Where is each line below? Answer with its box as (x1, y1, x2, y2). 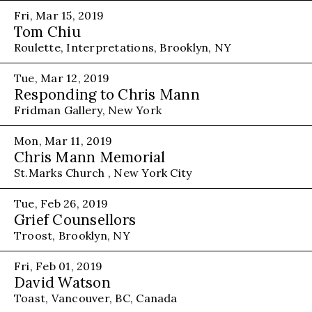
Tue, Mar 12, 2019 (14, 70, 110, 85)
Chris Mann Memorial (14, 147, 166, 166)
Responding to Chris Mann (14, 84, 200, 104)
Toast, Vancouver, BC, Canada (14, 290, 178, 305)
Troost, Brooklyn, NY (14, 228, 130, 242)
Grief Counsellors (14, 210, 136, 229)
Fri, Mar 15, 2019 (14, 8, 104, 22)
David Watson (14, 272, 111, 292)
